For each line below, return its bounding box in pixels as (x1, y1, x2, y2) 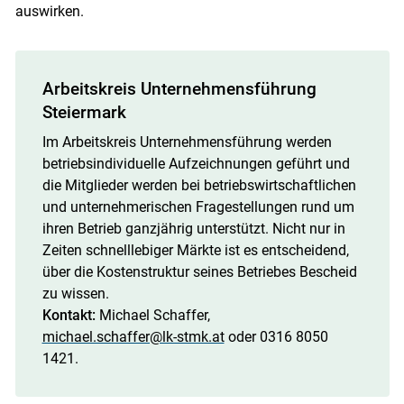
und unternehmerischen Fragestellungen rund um (41, 198, 354, 216)
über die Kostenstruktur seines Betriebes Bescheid (41, 263, 357, 281)
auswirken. (14, 3, 84, 21)
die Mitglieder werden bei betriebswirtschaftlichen (41, 177, 356, 195)
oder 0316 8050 (224, 328, 328, 346)
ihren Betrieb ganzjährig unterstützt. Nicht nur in (41, 220, 345, 238)
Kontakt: (41, 307, 99, 325)
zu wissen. (41, 285, 109, 303)
